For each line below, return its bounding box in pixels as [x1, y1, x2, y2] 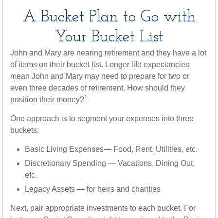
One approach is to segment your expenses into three [10, 114, 194, 123]
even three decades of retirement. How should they [10, 84, 185, 92]
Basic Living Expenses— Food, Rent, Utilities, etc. [25, 145, 198, 153]
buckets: [10, 126, 39, 134]
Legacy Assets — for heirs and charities [25, 185, 161, 193]
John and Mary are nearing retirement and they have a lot [10, 49, 206, 57]
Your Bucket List [54, 29, 163, 46]
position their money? [10, 95, 84, 104]
